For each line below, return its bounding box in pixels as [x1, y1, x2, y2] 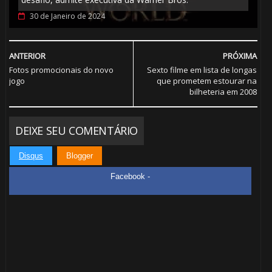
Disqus [18, 151, 43, 161]
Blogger [66, 151, 93, 161]
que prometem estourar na [157, 75, 257, 87]
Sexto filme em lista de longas [147, 64, 257, 76]
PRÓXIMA [223, 50, 257, 62]
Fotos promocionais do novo [8, 64, 114, 76]
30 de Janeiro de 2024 [29, 11, 105, 22]
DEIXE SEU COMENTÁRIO [15, 123, 138, 138]
